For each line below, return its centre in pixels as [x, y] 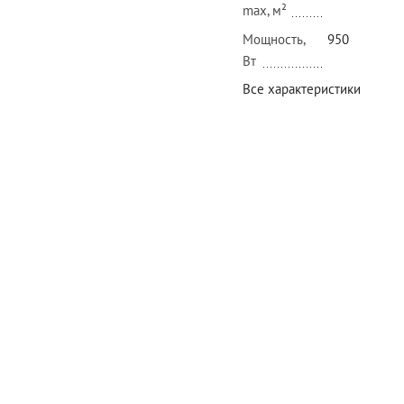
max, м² [265, 11]
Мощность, [274, 39]
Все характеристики [302, 89]
